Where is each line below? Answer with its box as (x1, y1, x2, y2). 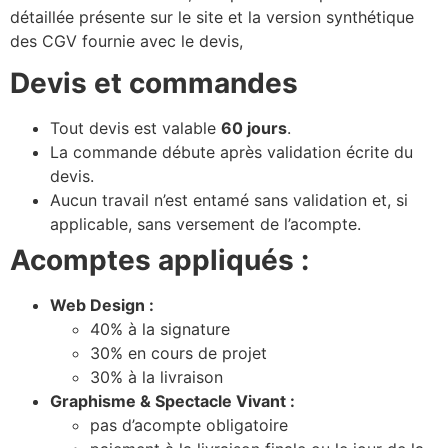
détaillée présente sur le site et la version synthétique (10, 6, 414, 27)
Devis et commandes (10, 65, 298, 100)
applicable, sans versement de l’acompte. (50, 213, 361, 234)
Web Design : (50, 294, 154, 315)
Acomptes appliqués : (10, 242, 309, 277)
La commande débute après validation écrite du (50, 141, 413, 162)
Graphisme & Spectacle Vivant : (50, 390, 295, 411)
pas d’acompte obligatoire (90, 414, 288, 435)
